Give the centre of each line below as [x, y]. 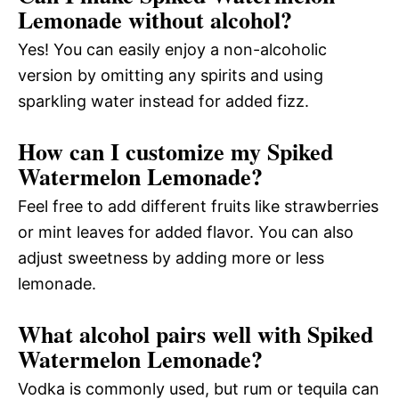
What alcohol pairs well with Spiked [195, 334]
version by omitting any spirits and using [171, 75]
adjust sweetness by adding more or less [171, 257]
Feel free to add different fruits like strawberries [198, 206]
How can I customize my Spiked [175, 151]
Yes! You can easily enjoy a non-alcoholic [172, 49]
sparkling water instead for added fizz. [163, 101]
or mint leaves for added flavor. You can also [186, 232]
